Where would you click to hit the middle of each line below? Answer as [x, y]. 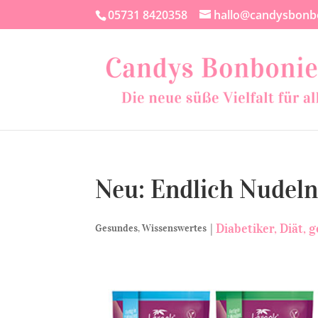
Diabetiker [245, 229]
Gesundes [117, 228]
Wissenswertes [175, 228]
